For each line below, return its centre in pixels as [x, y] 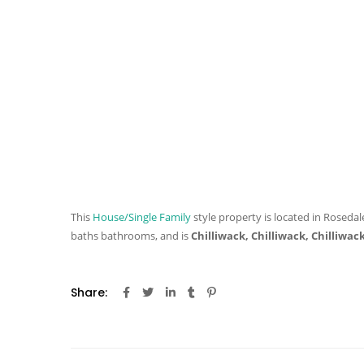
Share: [89, 293]
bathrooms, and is [145, 236]
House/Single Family [142, 217]
